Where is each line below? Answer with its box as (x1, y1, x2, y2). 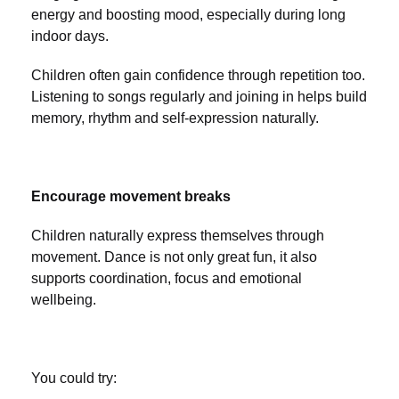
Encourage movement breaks (31, 189, 231, 205)
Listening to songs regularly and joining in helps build (31, 89, 367, 105)
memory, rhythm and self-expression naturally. (31, 110, 319, 126)
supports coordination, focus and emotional (31, 271, 302, 287)
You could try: (31, 370, 117, 387)
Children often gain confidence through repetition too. (31, 68, 365, 84)
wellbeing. (31, 292, 96, 308)
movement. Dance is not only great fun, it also (31, 249, 317, 265)
